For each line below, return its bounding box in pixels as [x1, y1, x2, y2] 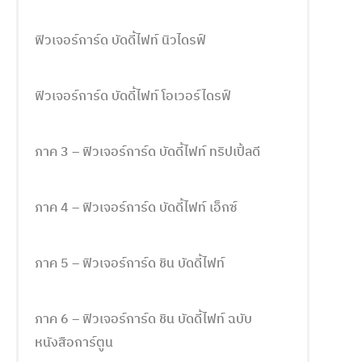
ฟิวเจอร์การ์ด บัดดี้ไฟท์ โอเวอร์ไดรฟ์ [35, 86, 231, 107]
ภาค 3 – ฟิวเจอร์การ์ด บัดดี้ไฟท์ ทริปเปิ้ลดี [35, 141, 260, 163]
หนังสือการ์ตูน [35, 332, 113, 354]
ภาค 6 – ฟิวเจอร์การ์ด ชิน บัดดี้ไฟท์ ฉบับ [35, 309, 252, 330]
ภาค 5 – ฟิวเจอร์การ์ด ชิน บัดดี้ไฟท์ [35, 253, 225, 275]
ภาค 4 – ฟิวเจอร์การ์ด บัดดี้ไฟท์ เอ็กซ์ [35, 197, 237, 219]
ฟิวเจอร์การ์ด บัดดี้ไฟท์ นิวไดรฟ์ [35, 30, 206, 52]
